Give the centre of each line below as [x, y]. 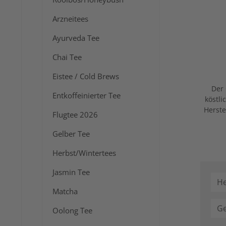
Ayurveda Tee [76, 38]
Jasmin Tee [71, 172]
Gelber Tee [71, 134]
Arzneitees [70, 19]
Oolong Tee [72, 211]
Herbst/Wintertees [84, 153]
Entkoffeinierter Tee [87, 96]
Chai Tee [67, 57]
